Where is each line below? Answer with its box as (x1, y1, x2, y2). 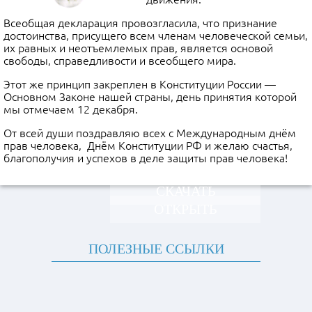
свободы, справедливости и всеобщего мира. (3, 54, 236, 67)
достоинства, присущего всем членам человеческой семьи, (3, 29, 308, 42)
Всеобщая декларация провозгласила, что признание (3, 17, 277, 29)
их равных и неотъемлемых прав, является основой (3, 42, 273, 54)
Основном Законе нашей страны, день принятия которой (3, 91, 297, 103)
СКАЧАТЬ (155, 183, 215, 198)
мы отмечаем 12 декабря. (3, 103, 138, 116)
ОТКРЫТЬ (154, 201, 217, 217)
